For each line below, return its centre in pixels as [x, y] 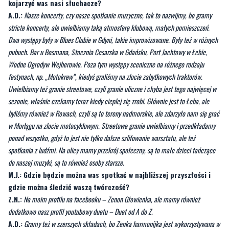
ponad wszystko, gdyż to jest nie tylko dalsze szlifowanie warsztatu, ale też [102, 138]
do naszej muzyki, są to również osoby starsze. [66, 162]
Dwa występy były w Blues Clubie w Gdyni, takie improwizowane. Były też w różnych [113, 39]
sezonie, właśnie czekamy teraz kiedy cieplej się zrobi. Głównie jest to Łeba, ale [109, 101]
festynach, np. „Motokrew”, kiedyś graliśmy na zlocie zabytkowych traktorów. [105, 76]
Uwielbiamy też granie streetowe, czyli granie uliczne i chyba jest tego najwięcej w [112, 88]
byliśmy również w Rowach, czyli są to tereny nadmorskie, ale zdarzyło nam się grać [114, 113]
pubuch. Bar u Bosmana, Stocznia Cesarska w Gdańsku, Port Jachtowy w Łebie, [108, 52]
